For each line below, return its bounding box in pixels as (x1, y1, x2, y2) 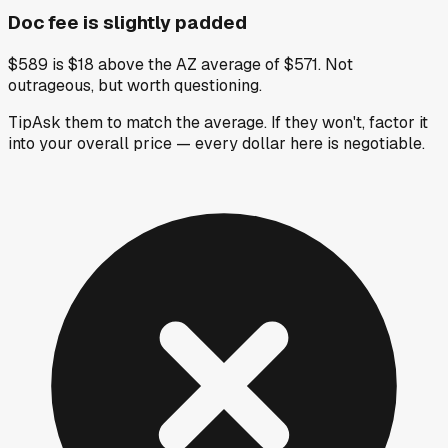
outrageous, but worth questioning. (8, 74, 262, 96)
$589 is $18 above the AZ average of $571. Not (8, 53, 353, 75)
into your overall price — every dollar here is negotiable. (8, 132, 425, 154)
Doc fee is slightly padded (8, 9, 247, 35)
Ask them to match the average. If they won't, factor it (32, 111, 428, 133)
